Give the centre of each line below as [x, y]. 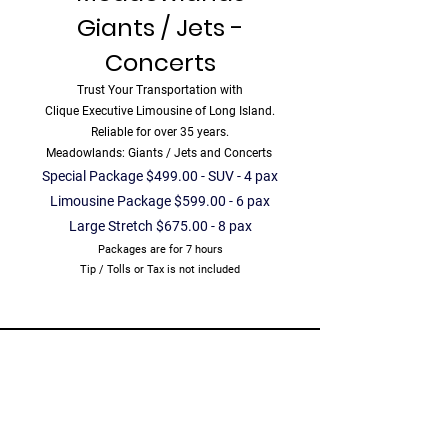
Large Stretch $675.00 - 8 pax [160, 226]
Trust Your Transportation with [160, 90]
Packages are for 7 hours [161, 249]
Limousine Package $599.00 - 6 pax [160, 201]
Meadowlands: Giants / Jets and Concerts [160, 153]
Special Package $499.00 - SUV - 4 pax [160, 176]
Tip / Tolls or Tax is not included [160, 269]
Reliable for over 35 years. [160, 132]
